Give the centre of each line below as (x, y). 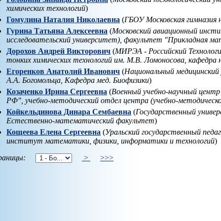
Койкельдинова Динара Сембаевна (69, 112)
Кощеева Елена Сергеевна (54, 132)
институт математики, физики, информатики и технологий (110, 141)
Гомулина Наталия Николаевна (63, 20)
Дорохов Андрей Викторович (58, 51)
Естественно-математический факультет (80, 121)
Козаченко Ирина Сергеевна (57, 92)
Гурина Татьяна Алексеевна (57, 31)
